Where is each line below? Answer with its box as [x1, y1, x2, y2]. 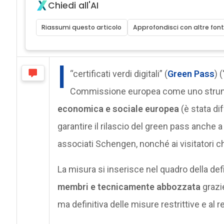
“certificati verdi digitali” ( [69, 68, 167, 79]
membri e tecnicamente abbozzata [57, 181, 200, 192]
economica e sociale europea [57, 103, 179, 114]
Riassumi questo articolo [41, 22, 122, 31]
